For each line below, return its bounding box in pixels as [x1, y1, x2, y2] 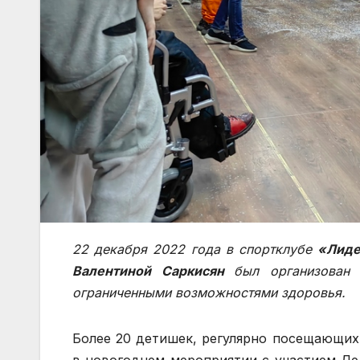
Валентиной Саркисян [72, 262, 224, 279]
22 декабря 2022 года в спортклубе [72, 240, 318, 257]
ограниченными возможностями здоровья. [72, 284, 346, 301]
